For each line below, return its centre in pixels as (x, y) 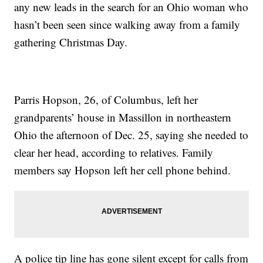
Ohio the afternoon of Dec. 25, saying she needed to (131, 135)
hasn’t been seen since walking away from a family (127, 25)
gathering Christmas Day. (71, 42)
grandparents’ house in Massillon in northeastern (123, 117)
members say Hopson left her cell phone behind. (123, 170)
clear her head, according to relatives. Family (114, 153)
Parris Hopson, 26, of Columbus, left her (106, 100)
